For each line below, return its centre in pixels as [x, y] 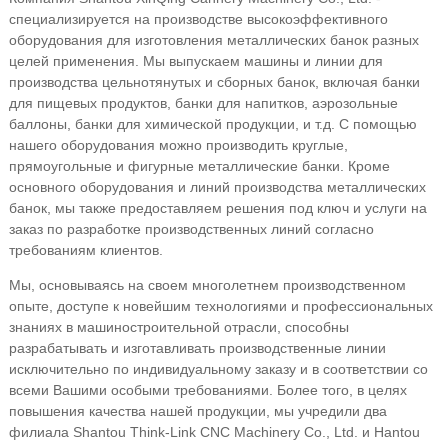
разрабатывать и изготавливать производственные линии [197, 348]
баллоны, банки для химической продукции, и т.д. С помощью [212, 124]
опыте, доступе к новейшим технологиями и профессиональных [220, 306]
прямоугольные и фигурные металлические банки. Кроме [199, 166]
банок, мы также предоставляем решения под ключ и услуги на [217, 208]
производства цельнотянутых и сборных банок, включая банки [214, 82]
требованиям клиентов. [85, 250]
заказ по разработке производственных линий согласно [191, 229]
